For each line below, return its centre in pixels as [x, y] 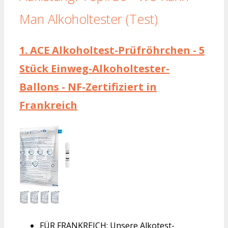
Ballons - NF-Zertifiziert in [88, 87]
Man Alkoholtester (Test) [89, 19]
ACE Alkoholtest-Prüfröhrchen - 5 [116, 50]
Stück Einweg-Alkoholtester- [94, 68]
